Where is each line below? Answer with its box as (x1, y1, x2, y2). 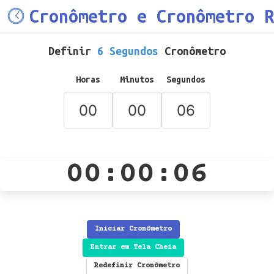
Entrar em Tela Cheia (91, 243, 176, 251)
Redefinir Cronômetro (94, 262, 180, 270)
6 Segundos (91, 45, 165, 57)
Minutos (120, 75, 154, 84)
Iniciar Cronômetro (95, 225, 172, 233)
